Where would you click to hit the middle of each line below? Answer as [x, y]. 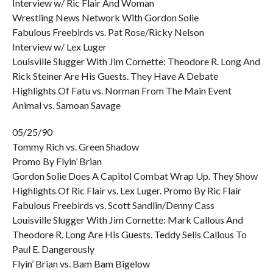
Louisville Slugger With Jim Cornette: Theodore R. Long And [136, 61]
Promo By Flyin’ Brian [57, 161]
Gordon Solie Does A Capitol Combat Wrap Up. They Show [135, 176]
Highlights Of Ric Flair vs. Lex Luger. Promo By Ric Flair [126, 190]
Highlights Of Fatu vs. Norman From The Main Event [122, 90]
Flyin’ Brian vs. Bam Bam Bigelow [81, 264]
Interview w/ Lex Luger [59, 47]
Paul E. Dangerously [53, 249]
